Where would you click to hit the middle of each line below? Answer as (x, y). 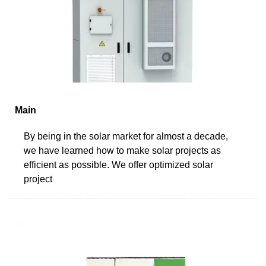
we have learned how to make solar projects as (122, 150)
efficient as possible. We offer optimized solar (118, 164)
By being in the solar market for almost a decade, (126, 136)
